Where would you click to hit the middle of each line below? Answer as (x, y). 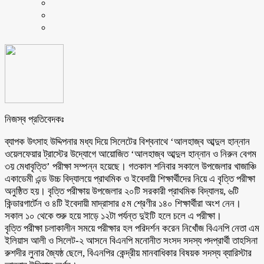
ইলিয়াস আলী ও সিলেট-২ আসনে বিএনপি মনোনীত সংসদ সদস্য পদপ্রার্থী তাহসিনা (131, 240)
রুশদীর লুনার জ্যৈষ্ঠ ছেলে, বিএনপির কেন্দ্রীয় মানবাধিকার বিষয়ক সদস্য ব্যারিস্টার (128, 253)
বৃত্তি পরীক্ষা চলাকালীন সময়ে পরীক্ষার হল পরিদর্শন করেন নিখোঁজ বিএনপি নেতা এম (132, 228)
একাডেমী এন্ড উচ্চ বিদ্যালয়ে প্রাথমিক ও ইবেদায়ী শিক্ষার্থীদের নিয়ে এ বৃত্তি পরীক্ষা (130, 179)
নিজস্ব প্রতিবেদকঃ (34, 119)
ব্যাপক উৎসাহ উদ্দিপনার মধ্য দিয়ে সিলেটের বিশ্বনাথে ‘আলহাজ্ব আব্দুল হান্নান (127, 141)
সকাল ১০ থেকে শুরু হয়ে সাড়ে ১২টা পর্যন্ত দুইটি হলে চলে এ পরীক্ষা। (113, 216)
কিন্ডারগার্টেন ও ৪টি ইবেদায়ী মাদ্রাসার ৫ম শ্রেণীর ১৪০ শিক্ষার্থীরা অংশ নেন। (123, 203)
